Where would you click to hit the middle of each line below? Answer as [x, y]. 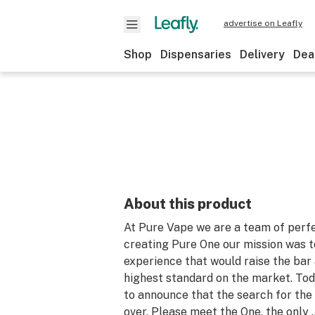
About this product [188, 204]
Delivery [262, 54]
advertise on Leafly [263, 23]
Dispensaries [196, 54]
